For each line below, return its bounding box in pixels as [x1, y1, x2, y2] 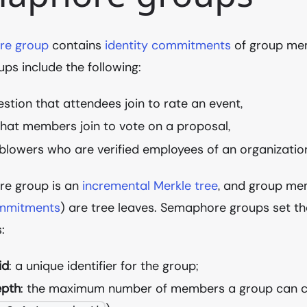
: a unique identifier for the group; [9, 257, 199, 274]
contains [49, 37, 106, 54]
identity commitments [105, 37, 232, 54]
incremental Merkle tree [82, 177, 219, 195]
